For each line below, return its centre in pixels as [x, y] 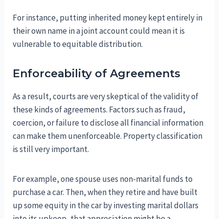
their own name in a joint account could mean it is [99, 31]
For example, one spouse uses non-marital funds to [103, 179]
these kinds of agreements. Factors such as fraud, [99, 109]
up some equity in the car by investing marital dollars [106, 205]
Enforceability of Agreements [97, 73]
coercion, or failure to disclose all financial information [108, 122]
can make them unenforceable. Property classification [108, 136]
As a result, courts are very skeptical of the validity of [106, 96]
